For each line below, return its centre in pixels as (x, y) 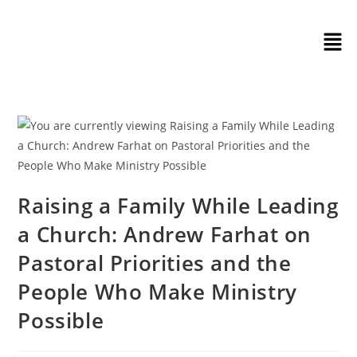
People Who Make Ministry (157, 292)
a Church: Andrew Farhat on (165, 234)
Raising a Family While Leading (178, 206)
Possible (61, 320)
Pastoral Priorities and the (155, 263)
